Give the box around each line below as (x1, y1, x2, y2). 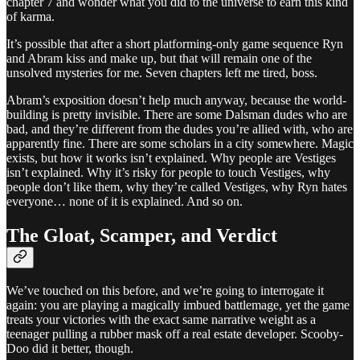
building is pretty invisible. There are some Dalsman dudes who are (6, 107, 347, 121)
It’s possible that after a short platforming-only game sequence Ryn (6, 36, 343, 51)
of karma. (6, 9, 55, 23)
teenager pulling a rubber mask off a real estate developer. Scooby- (6, 327, 343, 342)
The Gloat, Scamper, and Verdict (6, 224, 277, 246)
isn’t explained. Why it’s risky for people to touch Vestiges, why (6, 165, 330, 179)
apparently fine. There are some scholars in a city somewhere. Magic (6, 136, 354, 150)
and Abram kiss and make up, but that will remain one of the (6, 51, 312, 65)
